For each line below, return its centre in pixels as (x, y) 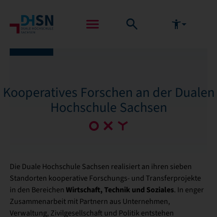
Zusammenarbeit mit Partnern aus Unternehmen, (90, 201)
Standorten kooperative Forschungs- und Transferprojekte (105, 178)
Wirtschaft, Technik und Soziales (120, 190)
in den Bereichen (38, 190)
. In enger (189, 190)
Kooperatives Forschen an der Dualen (108, 92)
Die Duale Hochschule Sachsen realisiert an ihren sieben (101, 167)
